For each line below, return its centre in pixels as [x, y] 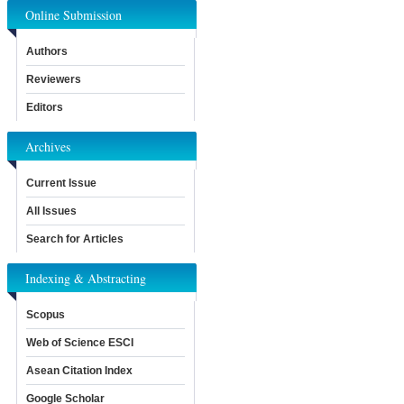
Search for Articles [75, 239]
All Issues [51, 211]
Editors [45, 108]
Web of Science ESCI [80, 343]
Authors [47, 52]
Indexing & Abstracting [86, 279]
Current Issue [61, 184]
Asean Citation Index [79, 371]
